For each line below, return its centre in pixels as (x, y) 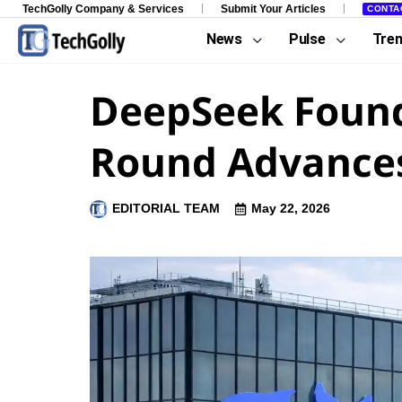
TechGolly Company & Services (103, 9)
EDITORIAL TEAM (166, 208)
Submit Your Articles (273, 9)
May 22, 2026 (291, 208)
